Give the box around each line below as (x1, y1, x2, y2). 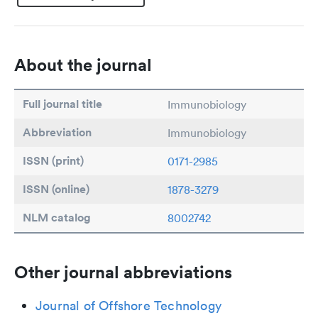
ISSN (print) (23, 153, 84, 168)
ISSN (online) (23, 182, 89, 197)
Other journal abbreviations (14, 261, 232, 283)
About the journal (14, 54, 152, 75)
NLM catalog (23, 210, 91, 225)
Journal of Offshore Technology (35, 297, 221, 314)
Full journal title (23, 97, 102, 111)
